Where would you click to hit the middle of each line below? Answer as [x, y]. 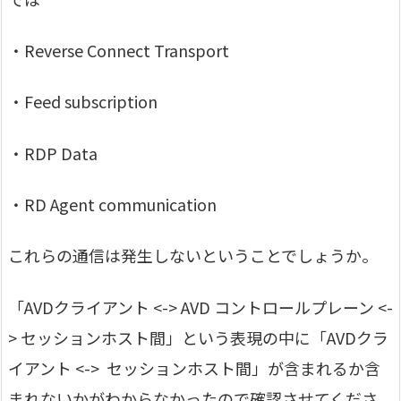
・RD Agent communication [112, 204]
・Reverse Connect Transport [119, 51]
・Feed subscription [83, 102]
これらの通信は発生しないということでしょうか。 [193, 256]
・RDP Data [53, 153]
